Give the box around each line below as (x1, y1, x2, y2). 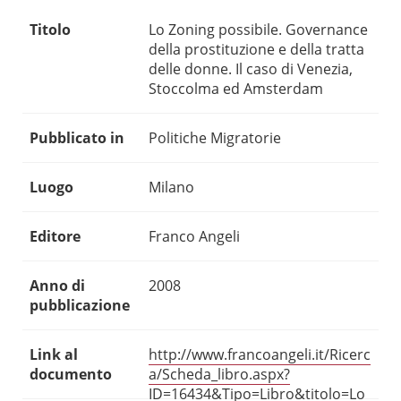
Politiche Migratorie (149, 128, 281, 149)
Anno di (30, 276, 85, 296)
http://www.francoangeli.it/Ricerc (149, 345, 371, 365)
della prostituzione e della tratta (149, 39, 364, 60)
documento (30, 364, 112, 385)
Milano (149, 177, 194, 198)
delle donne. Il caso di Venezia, (149, 59, 353, 80)
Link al (30, 345, 78, 365)
